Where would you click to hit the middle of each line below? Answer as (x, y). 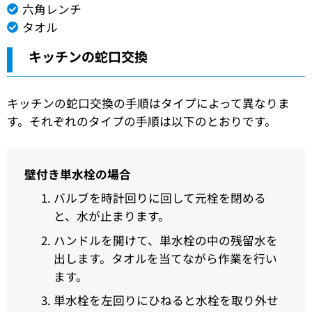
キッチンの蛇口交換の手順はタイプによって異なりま (148, 103)
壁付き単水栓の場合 (78, 174)
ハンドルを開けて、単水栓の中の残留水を (165, 240)
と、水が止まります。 (111, 216)
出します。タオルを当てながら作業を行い (165, 258)
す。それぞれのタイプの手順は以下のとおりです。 (142, 121)
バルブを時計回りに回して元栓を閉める (159, 198)
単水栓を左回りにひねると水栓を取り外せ (166, 300)
